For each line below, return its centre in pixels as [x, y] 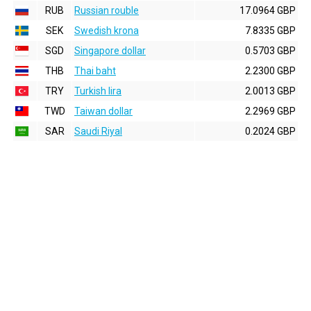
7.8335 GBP [270, 31]
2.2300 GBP [270, 71]
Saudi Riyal [98, 131]
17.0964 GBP [268, 10]
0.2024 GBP [270, 131]
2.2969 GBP [270, 111]
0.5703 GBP [270, 51]
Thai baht [95, 71]
